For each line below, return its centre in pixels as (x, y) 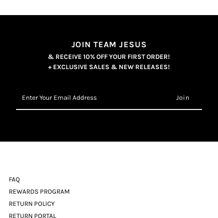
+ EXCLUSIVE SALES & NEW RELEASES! (109, 67)
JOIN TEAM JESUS (109, 44)
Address (28, 122)
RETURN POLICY (32, 204)
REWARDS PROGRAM (40, 191)
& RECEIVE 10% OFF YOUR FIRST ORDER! (109, 57)
